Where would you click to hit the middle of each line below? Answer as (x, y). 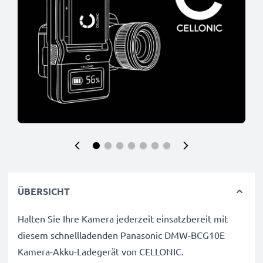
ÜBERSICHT (44, 191)
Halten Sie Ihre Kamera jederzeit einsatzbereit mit (123, 218)
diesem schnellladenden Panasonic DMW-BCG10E (121, 235)
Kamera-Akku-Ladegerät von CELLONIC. (101, 251)
